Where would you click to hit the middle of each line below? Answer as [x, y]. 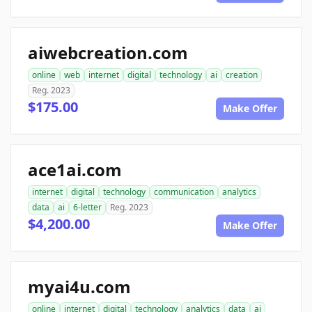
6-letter [87, 207]
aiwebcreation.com [108, 53]
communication [184, 192]
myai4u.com [79, 287]
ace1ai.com [75, 170]
